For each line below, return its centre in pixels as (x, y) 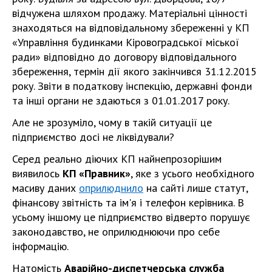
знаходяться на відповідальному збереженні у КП (131, 27)
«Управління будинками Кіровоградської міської (126, 42)
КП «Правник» (97, 173)
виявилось (37, 173)
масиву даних (46, 188)
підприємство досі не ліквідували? (93, 137)
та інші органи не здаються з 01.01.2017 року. (121, 100)
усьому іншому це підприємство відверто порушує (131, 217)
